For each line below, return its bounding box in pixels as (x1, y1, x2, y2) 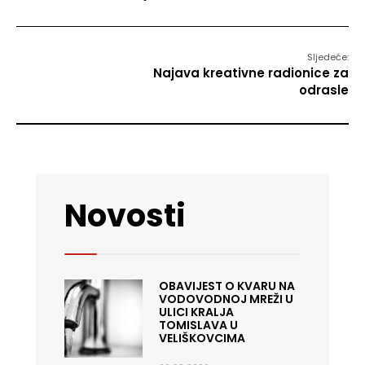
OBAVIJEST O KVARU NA (158, 278, 295, 295)
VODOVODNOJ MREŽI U (158, 291, 293, 308)
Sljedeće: (307, 51, 349, 64)
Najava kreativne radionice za (153, 64, 349, 82)
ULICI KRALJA (158, 304, 234, 321)
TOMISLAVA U (158, 317, 238, 334)
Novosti (64, 194, 186, 238)
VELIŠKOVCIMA (158, 330, 245, 347)
